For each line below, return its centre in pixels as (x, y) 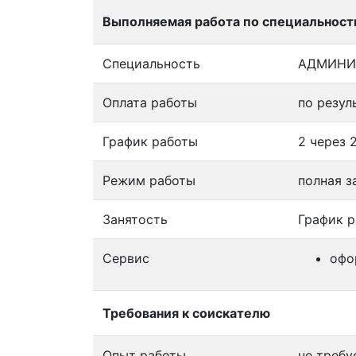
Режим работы (149, 180)
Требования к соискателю (186, 313)
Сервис (126, 258)
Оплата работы (150, 102)
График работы (150, 141)
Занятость (135, 219)
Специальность (151, 63)
